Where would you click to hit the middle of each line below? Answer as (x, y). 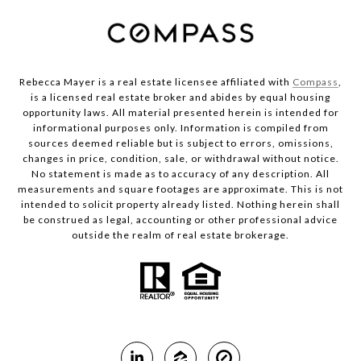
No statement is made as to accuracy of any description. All (180, 174)
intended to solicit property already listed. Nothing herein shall (180, 205)
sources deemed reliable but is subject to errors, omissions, (180, 143)
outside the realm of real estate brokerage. (180, 235)
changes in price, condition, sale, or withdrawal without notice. (180, 159)
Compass (315, 82)
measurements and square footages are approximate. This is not (180, 189)
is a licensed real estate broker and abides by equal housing (180, 98)
